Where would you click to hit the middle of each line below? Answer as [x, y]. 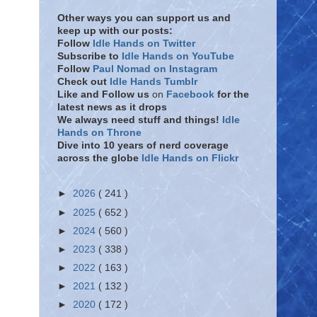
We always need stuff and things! [140, 120]
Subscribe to [88, 56]
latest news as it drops [112, 107]
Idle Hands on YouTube [178, 56]
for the [233, 94]
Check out [83, 82]
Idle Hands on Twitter [144, 44]
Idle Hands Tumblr [154, 82]
